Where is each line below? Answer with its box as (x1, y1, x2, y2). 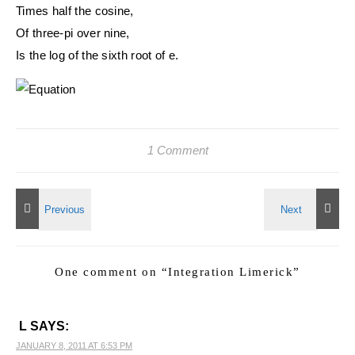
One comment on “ (55, 265, 169, 278)
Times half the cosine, (16, 4, 134, 17)
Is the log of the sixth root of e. (16, 48, 179, 62)
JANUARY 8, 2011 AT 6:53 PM (16, 341, 132, 350)
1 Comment (147, 143, 208, 157)
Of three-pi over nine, (16, 26, 130, 40)
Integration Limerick (168, 265, 294, 278)
